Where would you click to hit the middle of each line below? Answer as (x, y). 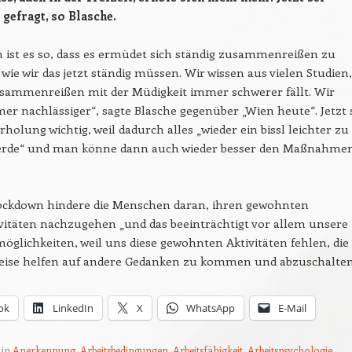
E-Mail (292, 308)
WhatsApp (211, 308)
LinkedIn (73, 308)
